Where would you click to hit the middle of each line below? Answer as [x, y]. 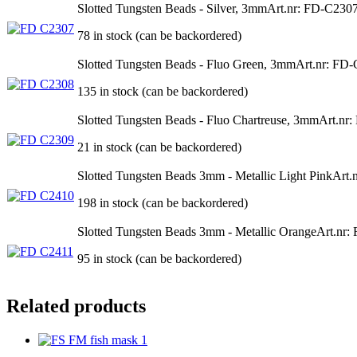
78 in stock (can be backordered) [159, 35]
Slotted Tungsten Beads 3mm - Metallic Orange [197, 231]
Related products [76, 306]
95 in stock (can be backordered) [159, 258]
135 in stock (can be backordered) [163, 91]
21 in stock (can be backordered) [159, 147]
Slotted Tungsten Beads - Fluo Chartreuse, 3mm [198, 120]
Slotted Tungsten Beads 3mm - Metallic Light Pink [205, 175]
